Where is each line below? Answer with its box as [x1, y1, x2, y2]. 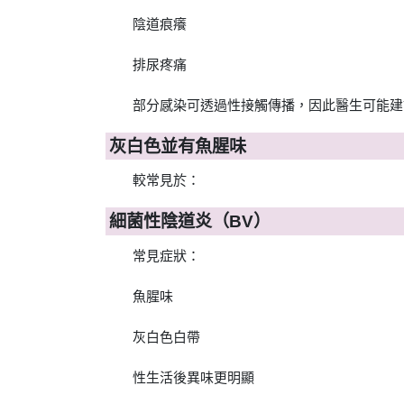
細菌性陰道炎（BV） [108, 212, 271, 232]
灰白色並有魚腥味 [108, 136, 246, 156]
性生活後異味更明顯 [133, 370, 254, 386]
